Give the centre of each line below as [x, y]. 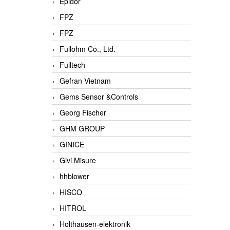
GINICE [72, 145]
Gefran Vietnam [85, 81]
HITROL [73, 208]
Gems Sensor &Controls [99, 97]
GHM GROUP [82, 129]
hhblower [74, 176]
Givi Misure [78, 160]
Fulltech [72, 65]
